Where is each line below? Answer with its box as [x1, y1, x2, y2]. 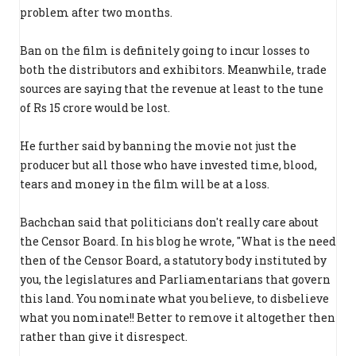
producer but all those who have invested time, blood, [20, 157, 317, 173]
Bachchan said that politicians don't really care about [20, 215, 319, 230]
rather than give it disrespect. [20, 329, 188, 345]
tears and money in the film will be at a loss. [20, 176, 269, 192]
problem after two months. [20, 5, 172, 21]
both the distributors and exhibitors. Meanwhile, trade [20, 62, 327, 78]
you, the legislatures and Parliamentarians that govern [20, 272, 331, 288]
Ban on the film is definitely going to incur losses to [20, 43, 310, 59]
